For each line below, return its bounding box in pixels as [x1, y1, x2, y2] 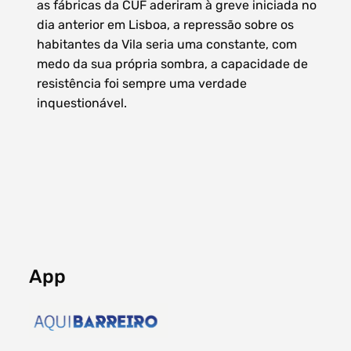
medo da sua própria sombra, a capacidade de [37, 56, 309, 71]
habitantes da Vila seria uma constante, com [37, 37, 298, 52]
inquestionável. [37, 96, 128, 110]
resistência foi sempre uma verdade [37, 76, 248, 91]
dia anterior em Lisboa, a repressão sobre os [37, 17, 295, 32]
